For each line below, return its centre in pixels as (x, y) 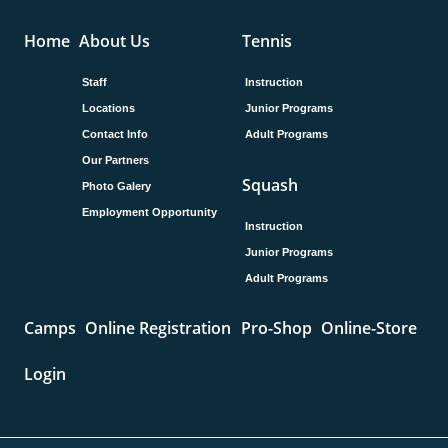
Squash (269, 184)
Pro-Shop (276, 328)
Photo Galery (117, 186)
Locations (109, 108)
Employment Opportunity (150, 212)
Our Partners (116, 160)
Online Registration (158, 328)
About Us (115, 41)
